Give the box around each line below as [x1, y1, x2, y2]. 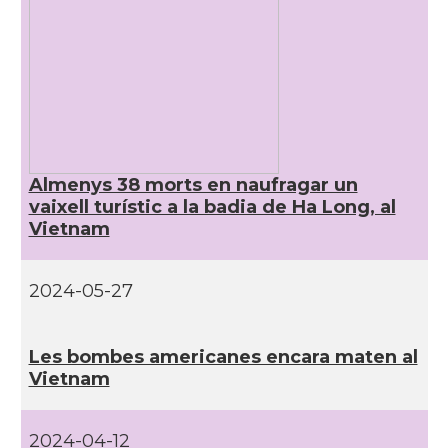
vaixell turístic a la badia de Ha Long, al [28, 196, 396, 218]
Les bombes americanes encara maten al [28, 346, 418, 368]
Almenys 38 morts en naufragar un [28, 174, 358, 196]
